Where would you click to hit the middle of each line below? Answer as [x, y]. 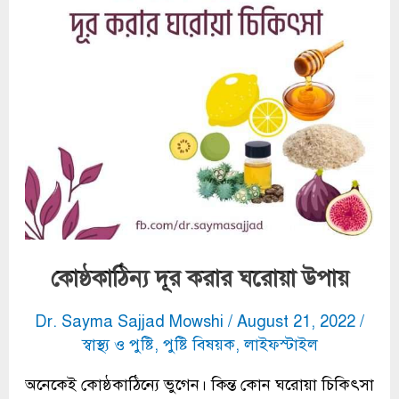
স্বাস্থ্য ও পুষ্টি [118, 344]
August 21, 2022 [298, 321]
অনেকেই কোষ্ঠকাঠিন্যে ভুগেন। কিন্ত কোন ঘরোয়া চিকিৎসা [199, 384]
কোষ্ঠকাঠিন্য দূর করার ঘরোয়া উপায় [199, 278]
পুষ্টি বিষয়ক [199, 344]
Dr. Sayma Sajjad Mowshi [131, 321]
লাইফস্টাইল [281, 344]
